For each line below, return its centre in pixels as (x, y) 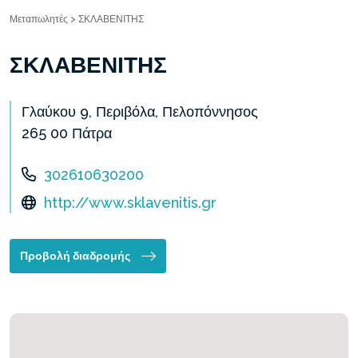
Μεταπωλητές (39, 19)
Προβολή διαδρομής (75, 256)
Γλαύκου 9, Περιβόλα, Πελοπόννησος (140, 111)
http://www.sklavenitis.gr (130, 203)
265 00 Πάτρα (67, 133)
